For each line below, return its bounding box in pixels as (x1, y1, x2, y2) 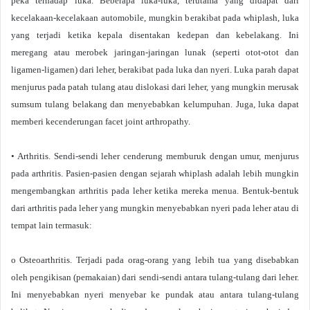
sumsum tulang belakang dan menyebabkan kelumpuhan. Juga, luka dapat (11, 99, 299, 109)
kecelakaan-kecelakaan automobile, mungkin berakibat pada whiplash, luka (11, 12, 299, 23)
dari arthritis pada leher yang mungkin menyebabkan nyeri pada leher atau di (11, 203, 299, 213)
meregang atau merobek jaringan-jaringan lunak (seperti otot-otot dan (11, 47, 299, 57)
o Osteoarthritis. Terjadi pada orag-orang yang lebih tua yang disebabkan (11, 255, 299, 265)
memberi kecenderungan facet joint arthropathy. (11, 116, 190, 127)
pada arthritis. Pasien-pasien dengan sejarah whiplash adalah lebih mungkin (11, 168, 299, 179)
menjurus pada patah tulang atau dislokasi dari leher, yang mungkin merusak (11, 82, 299, 92)
